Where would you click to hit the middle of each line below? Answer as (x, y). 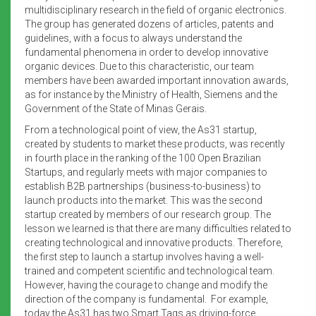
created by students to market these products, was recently (155, 144)
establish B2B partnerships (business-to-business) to (143, 186)
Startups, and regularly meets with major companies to (146, 172)
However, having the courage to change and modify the (146, 285)
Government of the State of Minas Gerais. (116, 108)
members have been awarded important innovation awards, (157, 80)
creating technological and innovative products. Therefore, (154, 242)
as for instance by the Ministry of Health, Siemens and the (151, 94)
